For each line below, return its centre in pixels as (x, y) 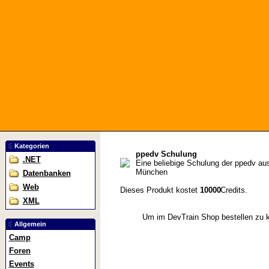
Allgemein (30, 224)
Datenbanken (47, 173)
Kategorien (32, 146)
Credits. (232, 190)
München (151, 172)
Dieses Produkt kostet (160, 190)
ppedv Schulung (166, 154)
